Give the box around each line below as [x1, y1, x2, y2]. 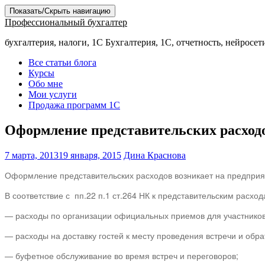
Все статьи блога [28, 57, 96, 67]
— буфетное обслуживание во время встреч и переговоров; [5, 249, 238, 261]
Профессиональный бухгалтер [5, 17, 127, 27]
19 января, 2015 [59, 150, 121, 160]
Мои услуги [28, 89, 77, 99]
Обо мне [28, 79, 63, 89]
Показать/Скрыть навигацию [9, 7, 111, 15]
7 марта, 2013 [5, 150, 59, 160]
